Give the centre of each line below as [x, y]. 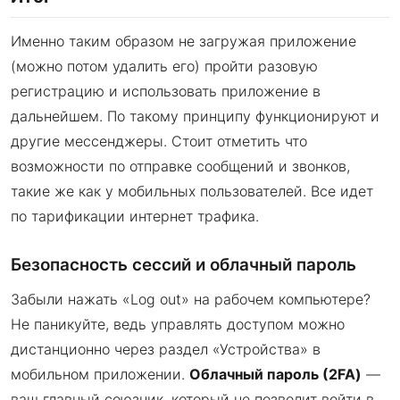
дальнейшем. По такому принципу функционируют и [195, 116]
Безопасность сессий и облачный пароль [183, 264]
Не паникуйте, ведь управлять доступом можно [178, 324]
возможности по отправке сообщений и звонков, [180, 166]
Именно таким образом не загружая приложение [183, 41]
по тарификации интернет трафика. [135, 216]
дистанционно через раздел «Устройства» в [166, 349]
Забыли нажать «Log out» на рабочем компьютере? [191, 299]
